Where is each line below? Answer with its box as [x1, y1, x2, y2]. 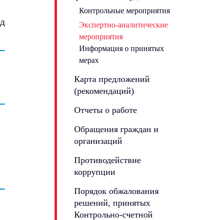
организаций [74, 136, 122, 146]
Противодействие [74, 155, 141, 165]
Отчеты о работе [74, 105, 137, 115]
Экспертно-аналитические [79, 20, 168, 29]
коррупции [74, 166, 115, 177]
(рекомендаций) [74, 85, 134, 96]
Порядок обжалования [74, 186, 159, 196]
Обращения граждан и [74, 124, 159, 134]
